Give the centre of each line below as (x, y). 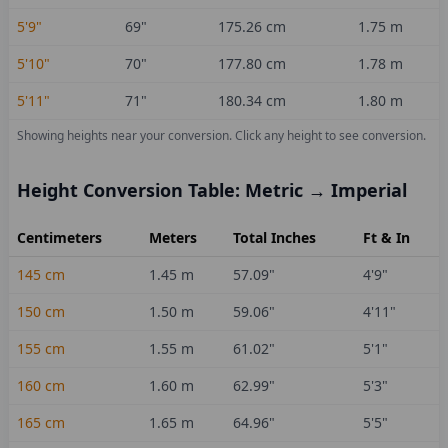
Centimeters (59, 237)
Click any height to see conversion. (330, 135)
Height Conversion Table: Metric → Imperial (212, 190)
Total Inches (274, 237)
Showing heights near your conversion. (126, 135)
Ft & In (386, 237)
